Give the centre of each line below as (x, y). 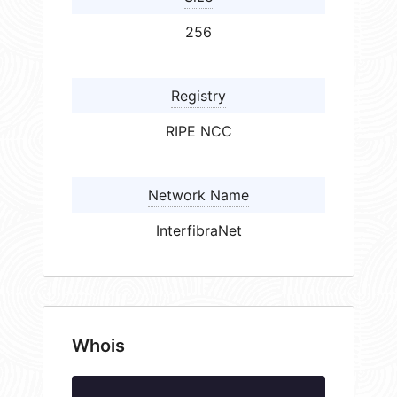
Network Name (198, 195)
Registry (198, 96)
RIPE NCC (198, 132)
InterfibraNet (198, 231)
